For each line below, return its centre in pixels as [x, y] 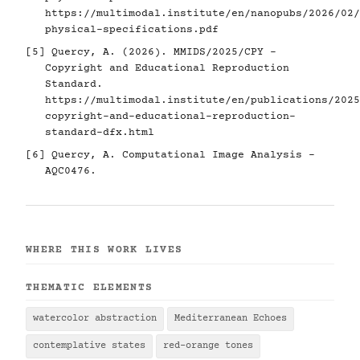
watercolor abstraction [95, 319]
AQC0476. [71, 172]
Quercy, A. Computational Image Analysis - [180, 155]
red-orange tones [208, 346]
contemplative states [89, 346]
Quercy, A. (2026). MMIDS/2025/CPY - [161, 53]
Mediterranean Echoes [231, 319]
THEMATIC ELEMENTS [90, 288]
